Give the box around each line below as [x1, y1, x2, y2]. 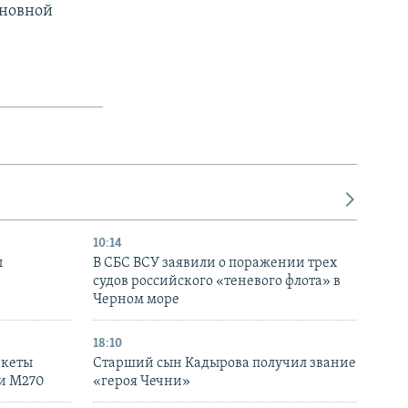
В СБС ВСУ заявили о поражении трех [93, 255, 337, 270]
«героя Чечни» [93, 373, 190, 389]
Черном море [93, 291, 179, 307]
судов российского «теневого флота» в [93, 273, 341, 289]
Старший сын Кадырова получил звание [93, 355, 356, 371]
